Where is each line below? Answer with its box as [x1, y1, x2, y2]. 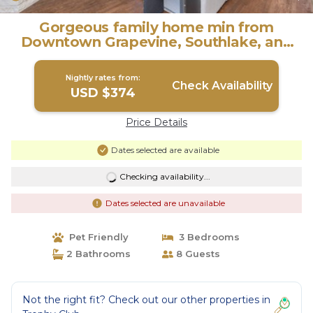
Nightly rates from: [66, 73, 141, 82]
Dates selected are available [110, 145, 219, 155]
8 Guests [173, 248, 220, 259]
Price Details [126, 116, 187, 129]
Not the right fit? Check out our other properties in [22, 293, 270, 306]
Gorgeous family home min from [39, 19, 274, 36]
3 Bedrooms [173, 231, 240, 242]
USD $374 [71, 85, 136, 101]
